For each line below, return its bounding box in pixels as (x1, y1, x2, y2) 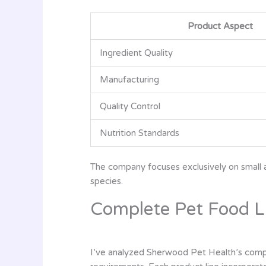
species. (90, 176, 123, 186)
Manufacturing (100, 74, 159, 85)
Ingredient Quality (100, 47, 173, 58)
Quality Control (100, 100, 160, 112)
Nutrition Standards (100, 127, 179, 138)
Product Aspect (188, 20, 253, 31)
